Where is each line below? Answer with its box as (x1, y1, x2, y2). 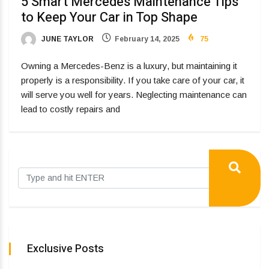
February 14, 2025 (115, 34, 180, 43)
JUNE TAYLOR (40, 34, 94, 43)
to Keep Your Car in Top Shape (21, 7, 198, 27)
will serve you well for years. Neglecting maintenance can (21, 89, 247, 100)
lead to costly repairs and (21, 104, 120, 115)
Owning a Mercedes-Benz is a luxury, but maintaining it (21, 61, 237, 71)
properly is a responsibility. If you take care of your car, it (21, 75, 244, 86)
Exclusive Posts (27, 241, 104, 258)
